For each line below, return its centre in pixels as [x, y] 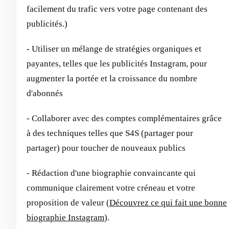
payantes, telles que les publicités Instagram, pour [117, 63]
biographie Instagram [65, 217]
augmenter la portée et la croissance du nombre [112, 78]
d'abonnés [45, 93]
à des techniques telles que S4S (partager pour [110, 133]
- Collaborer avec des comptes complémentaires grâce [124, 118]
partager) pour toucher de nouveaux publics [106, 148]
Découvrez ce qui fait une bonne [168, 202]
